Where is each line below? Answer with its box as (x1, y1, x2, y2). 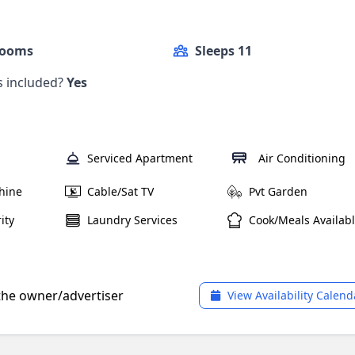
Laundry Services (87, 212, 177, 227)
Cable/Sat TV (87, 184, 154, 199)
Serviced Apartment (87, 151, 193, 166)
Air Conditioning (258, 151, 345, 166)
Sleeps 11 (194, 42, 252, 59)
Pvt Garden (248, 184, 307, 199)
